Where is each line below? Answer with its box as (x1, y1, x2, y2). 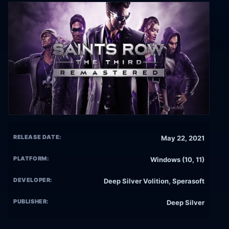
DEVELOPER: (13, 176, 53, 184)
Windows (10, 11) (150, 155, 204, 164)
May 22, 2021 (161, 134, 204, 143)
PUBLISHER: (13, 198, 49, 205)
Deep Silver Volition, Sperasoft (104, 177, 204, 186)
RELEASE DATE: (13, 133, 61, 141)
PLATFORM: (13, 155, 49, 163)
